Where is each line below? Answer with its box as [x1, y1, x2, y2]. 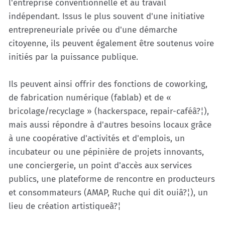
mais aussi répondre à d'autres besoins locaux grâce [9, 120, 211, 130]
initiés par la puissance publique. [9, 52, 138, 62]
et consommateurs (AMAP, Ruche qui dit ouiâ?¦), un [9, 187, 208, 198]
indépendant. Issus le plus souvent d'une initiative [9, 11, 204, 22]
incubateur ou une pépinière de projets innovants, [9, 147, 204, 157]
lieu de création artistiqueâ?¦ [9, 201, 121, 211]
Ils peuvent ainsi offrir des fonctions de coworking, [9, 79, 207, 89]
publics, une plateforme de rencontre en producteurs [9, 174, 215, 184]
